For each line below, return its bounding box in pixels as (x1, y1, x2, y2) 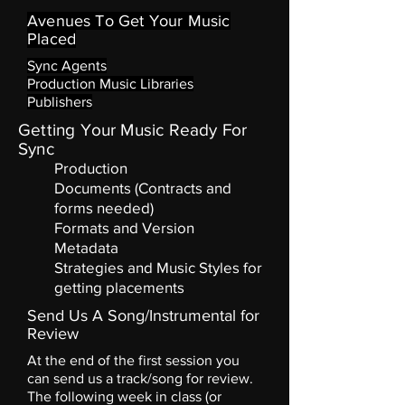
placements (106, 278, 184, 296)
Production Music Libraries (27, 76, 193, 91)
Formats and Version (54, 219, 194, 236)
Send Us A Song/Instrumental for (27, 306, 259, 325)
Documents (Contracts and (54, 179, 231, 196)
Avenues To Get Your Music (27, 12, 231, 30)
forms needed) (54, 199, 154, 216)
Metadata (54, 239, 118, 256)
